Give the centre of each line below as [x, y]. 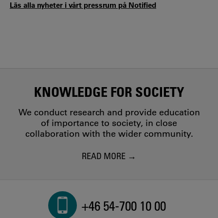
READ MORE [104, 155]
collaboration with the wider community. [109, 134]
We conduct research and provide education [109, 112]
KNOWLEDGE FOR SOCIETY [109, 91]
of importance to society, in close [109, 123]
